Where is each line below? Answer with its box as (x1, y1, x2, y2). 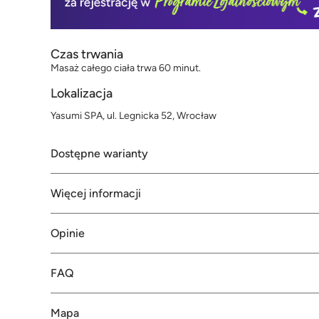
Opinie (51, 226, 85, 241)
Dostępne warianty (51, 147, 148, 161)
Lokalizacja (51, 85, 113, 102)
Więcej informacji (51, 187, 141, 201)
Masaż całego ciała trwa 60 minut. (51, 62, 201, 75)
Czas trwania (51, 46, 123, 63)
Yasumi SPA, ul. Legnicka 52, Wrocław (51, 110, 216, 122)
